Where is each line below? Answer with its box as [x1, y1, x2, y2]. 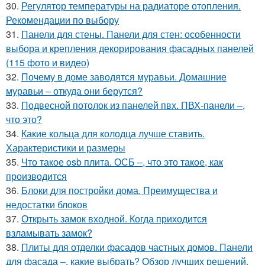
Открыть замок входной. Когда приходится [21, 211, 207, 225]
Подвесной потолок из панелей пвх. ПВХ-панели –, [21, 98, 245, 112]
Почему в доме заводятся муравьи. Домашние [21, 69, 227, 83]
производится [6, 169, 67, 183]
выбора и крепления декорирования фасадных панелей [6, 41, 254, 55]
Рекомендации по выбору [6, 12, 119, 27]
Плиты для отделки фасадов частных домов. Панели [21, 240, 253, 254]
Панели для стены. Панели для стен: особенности [21, 27, 241, 41]
